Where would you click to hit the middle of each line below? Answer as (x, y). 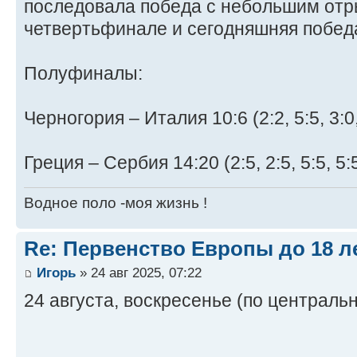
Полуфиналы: (83, 73)
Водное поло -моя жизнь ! (116, 203)
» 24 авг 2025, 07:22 (139, 272)
